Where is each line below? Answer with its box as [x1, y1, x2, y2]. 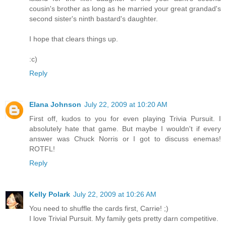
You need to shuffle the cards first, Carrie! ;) [29, 204, 168, 213]
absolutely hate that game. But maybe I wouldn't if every [29, 125, 221, 133]
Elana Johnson [29, 100, 81, 109]
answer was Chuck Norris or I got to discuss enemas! [29, 135, 221, 143]
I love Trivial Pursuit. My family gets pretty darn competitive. [29, 214, 218, 223]
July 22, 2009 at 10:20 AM [84, 100, 167, 109]
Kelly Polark [29, 190, 70, 199]
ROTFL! [29, 145, 55, 153]
